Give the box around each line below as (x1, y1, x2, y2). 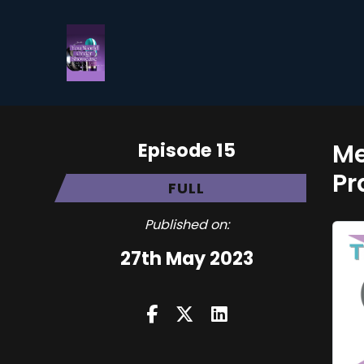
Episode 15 (137, 137, 236, 163)
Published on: (144, 215, 229, 234)
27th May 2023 (119, 245, 253, 271)
